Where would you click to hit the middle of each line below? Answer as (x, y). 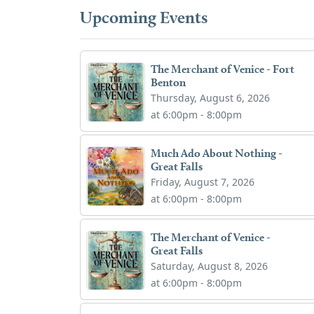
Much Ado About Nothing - (217, 153)
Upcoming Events (144, 17)
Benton (169, 82)
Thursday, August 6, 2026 (211, 97)
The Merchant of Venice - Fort (223, 69)
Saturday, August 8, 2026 (210, 266)
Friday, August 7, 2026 (203, 182)
